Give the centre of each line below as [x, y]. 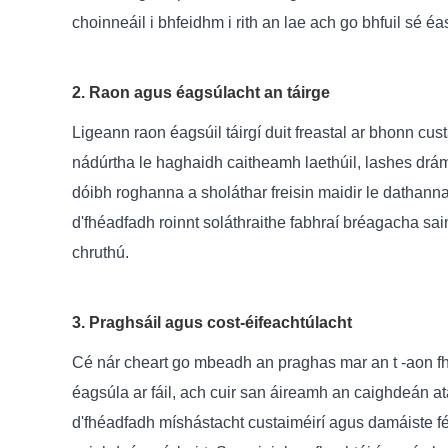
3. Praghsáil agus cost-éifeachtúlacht [212, 323]
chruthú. [100, 253]
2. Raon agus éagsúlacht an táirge [201, 93]
